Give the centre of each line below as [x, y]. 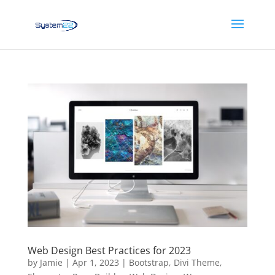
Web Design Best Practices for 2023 [109, 251]
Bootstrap [149, 263]
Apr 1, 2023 [95, 263]
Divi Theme [196, 263]
